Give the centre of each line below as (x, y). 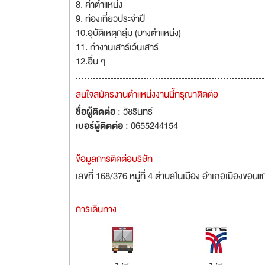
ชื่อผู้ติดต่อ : (99, 112)
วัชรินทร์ (138, 112)
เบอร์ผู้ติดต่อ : (103, 126)
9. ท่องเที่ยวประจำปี (110, 19)
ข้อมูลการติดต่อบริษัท (114, 159)
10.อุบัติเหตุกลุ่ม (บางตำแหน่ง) (128, 33)
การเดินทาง (96, 209)
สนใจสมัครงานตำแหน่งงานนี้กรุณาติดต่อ (147, 95)
